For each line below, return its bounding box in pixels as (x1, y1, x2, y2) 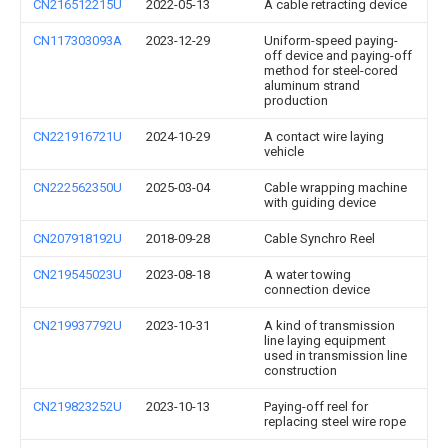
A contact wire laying (264, 129, 384, 144)
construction (264, 363, 337, 378)
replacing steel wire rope (264, 414, 406, 429)
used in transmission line (264, 348, 407, 363)
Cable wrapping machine (264, 180, 407, 195)
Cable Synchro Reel (264, 231, 375, 246)
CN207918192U (33, 231, 122, 246)
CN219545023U (33, 267, 122, 282)
